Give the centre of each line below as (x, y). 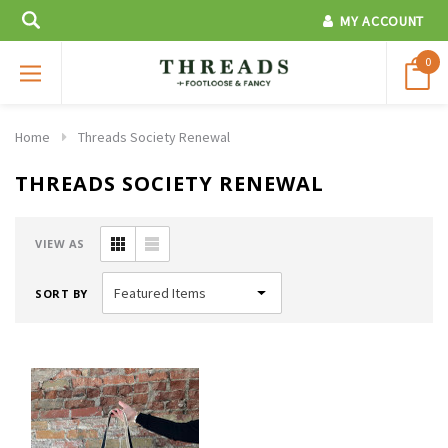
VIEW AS (60, 244)
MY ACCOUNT (382, 21)
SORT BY (61, 294)
